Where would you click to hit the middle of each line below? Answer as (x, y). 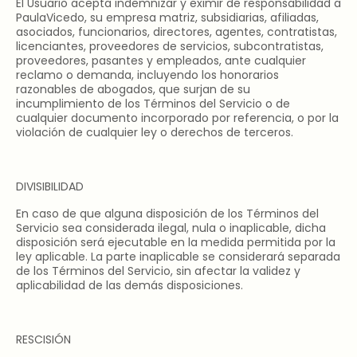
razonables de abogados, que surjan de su (133, 90)
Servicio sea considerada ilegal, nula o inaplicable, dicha (171, 228)
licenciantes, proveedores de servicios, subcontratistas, (170, 47)
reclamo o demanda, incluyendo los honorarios (147, 75)
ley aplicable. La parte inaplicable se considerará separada (178, 257)
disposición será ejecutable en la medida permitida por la (176, 243)
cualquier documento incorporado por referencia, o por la (177, 118)
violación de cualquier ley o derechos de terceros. (155, 133)
